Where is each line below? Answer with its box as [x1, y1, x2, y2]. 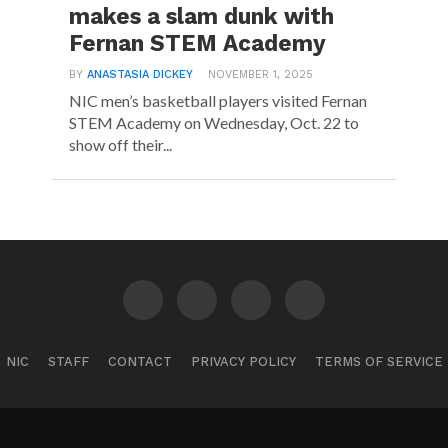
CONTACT [107, 354, 172, 369]
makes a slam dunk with [69, 3, 335, 29]
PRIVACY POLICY [190, 354, 296, 369]
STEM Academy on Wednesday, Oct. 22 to [69, 113, 360, 132]
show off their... [69, 135, 173, 154]
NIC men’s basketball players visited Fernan [69, 91, 368, 110]
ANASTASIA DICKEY [87, 68, 194, 81]
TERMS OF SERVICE [314, 354, 443, 369]
